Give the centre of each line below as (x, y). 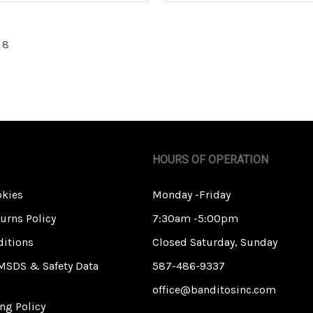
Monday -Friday (191, 195)
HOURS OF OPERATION (210, 160)
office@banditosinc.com (214, 290)
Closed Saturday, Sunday (214, 242)
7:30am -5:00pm (195, 219)
